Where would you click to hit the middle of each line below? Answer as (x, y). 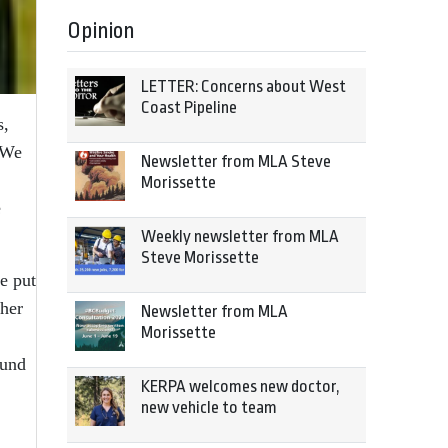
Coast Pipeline (189, 107)
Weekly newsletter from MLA (240, 236)
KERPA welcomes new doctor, (240, 386)
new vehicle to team (209, 407)
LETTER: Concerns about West (243, 86)
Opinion (101, 31)
